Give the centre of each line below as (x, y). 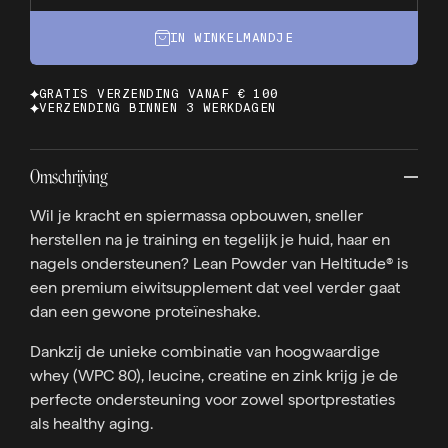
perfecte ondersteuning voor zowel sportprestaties (212, 399)
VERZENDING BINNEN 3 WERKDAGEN (157, 108)
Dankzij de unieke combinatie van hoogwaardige (205, 351)
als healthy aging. (91, 423)
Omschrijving (69, 177)
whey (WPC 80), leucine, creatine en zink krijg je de (214, 375)
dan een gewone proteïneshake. (145, 311)
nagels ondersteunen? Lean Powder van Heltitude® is (219, 263)
